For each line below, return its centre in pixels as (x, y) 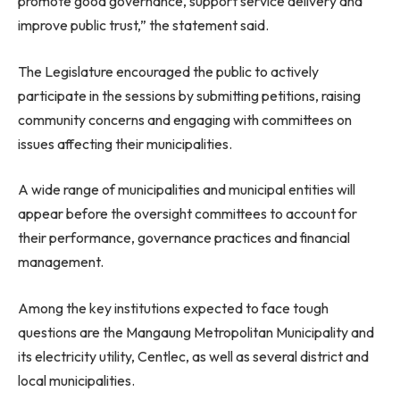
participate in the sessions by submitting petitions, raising (189, 95)
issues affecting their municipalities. (125, 143)
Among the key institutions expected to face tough (173, 308)
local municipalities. (76, 380)
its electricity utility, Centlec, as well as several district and (193, 356)
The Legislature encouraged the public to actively (168, 71)
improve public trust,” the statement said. (143, 25)
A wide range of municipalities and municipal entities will (187, 190)
